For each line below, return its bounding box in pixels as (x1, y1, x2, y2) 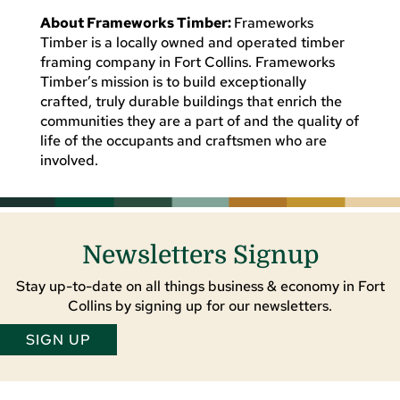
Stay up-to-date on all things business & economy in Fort (15, 276, 385, 296)
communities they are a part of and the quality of (39, 111, 359, 130)
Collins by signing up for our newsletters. (68, 296, 332, 315)
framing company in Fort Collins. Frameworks (39, 52, 335, 71)
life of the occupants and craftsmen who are (39, 130, 327, 150)
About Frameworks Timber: (39, 12, 234, 32)
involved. (39, 150, 98, 170)
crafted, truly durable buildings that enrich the (39, 91, 342, 111)
